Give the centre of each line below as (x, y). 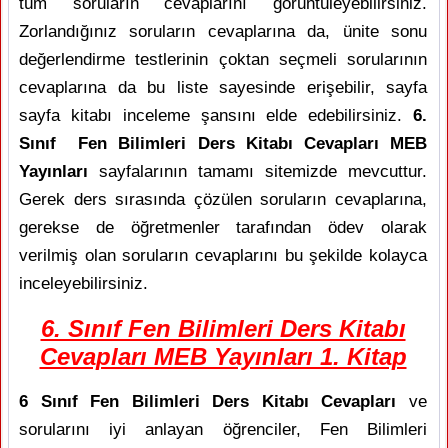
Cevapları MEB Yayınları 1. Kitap (223, 356)
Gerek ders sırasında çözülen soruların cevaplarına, (223, 199)
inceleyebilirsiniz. (83, 283)
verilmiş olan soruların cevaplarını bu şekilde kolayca (223, 255)
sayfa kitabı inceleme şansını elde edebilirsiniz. (216, 115)
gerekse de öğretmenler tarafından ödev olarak (223, 227)
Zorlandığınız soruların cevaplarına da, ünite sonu (223, 31)
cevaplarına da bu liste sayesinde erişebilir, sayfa (223, 87)
